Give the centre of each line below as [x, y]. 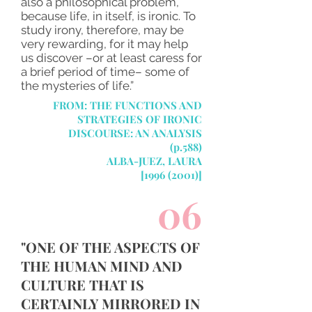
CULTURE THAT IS [83, 284]
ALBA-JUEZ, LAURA [154, 161]
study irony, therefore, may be [102, 30]
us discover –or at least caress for [111, 58]
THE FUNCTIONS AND [146, 105]
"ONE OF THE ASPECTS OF [110, 247]
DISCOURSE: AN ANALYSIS [135, 133]
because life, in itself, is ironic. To [108, 16]
